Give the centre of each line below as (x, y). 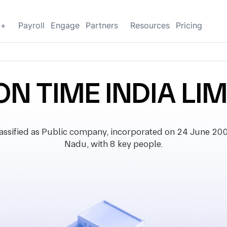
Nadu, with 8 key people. (113, 144)
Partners (102, 25)
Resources (150, 25)
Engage (65, 25)
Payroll (31, 25)
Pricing (189, 25)
